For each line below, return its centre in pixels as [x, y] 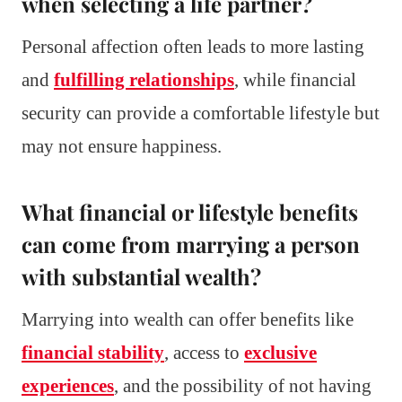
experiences [68, 385]
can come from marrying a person [191, 244]
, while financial [295, 79]
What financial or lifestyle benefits [190, 211]
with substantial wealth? [141, 276]
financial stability [93, 352]
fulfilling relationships [144, 79]
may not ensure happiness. [122, 146]
